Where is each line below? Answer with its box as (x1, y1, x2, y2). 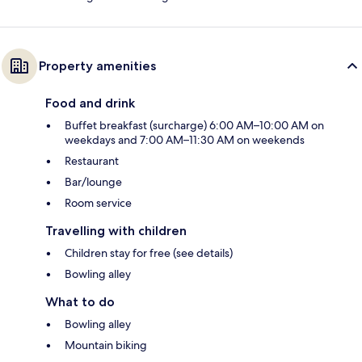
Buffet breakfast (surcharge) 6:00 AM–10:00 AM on (65, 117, 324, 133)
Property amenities (39, 57, 156, 74)
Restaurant (65, 153, 119, 168)
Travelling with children (45, 222, 187, 238)
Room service (65, 195, 132, 210)
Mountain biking (65, 337, 147, 352)
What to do (45, 293, 115, 309)
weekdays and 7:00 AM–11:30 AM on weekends (65, 132, 305, 147)
